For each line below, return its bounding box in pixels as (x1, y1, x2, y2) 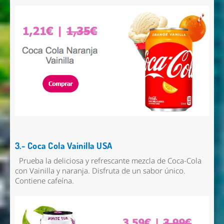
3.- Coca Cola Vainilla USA (14, 140, 115, 151)
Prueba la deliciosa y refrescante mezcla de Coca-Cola (14, 155, 201, 166)
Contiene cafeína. (14, 175, 78, 186)
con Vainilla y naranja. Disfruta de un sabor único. (14, 165, 185, 176)
